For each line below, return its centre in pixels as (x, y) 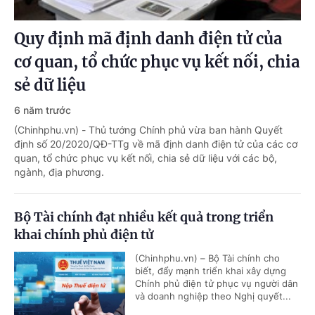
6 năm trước (43, 110)
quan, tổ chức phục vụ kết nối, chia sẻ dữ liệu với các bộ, (146, 158)
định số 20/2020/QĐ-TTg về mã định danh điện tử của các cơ (156, 144)
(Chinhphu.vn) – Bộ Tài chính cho (207, 258)
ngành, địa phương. (59, 172)
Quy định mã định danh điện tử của (148, 39)
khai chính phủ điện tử (84, 235)
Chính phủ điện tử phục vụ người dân (217, 284)
